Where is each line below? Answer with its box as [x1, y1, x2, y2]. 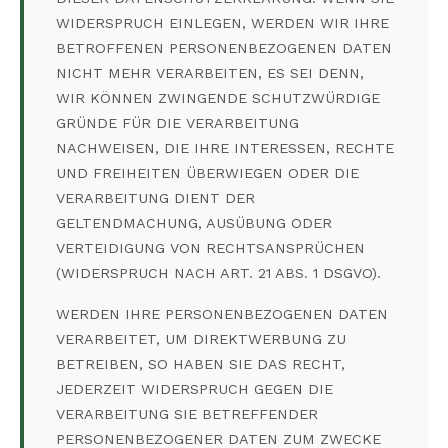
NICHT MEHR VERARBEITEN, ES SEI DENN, [56, 65, 364, 82]
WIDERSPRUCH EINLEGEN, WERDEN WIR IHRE [56, 15, 389, 32]
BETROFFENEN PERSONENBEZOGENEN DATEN [56, 40, 392, 57]
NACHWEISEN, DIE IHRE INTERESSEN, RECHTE [56, 140, 394, 157]
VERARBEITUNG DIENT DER [56, 190, 255, 207]
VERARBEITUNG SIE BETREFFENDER [56, 406, 318, 423]
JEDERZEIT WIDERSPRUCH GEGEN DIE [56, 381, 333, 398]
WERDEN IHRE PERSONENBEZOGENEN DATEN [56, 306, 388, 323]
